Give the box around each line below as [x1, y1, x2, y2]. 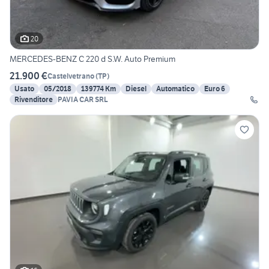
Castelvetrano [47, 71, 94, 80]
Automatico [156, 84, 195, 94]
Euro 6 [204, 84, 225, 94]
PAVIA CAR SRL [58, 95, 108, 104]
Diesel [125, 84, 147, 94]
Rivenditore [14, 95, 53, 104]
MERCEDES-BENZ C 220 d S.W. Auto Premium [10, 53, 175, 65]
